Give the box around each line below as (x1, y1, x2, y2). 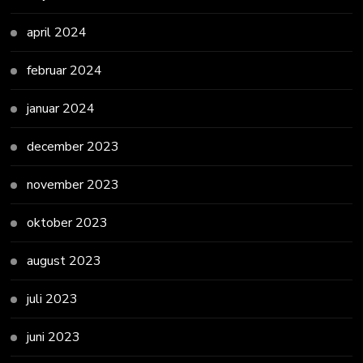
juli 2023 (27, 289, 79, 308)
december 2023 (27, 137, 120, 156)
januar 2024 (27, 99, 96, 117)
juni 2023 (27, 327, 81, 346)
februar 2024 (27, 61, 103, 79)
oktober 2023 (27, 213, 109, 232)
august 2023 (27, 251, 102, 270)
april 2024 (27, 23, 88, 41)
